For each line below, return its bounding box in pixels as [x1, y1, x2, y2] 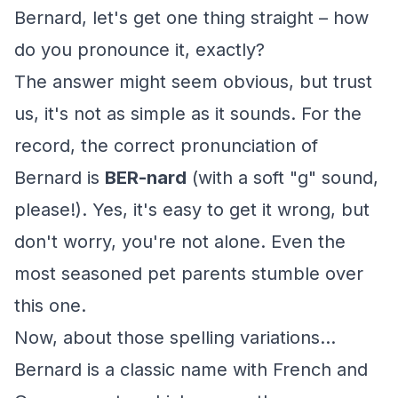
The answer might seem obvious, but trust [14, 71, 372, 92]
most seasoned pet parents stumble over [14, 263, 363, 284]
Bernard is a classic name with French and [14, 359, 368, 380]
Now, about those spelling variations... [14, 327, 336, 348]
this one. [14, 295, 86, 316]
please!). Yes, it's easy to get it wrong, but [14, 199, 370, 220]
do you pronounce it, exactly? [14, 39, 265, 60]
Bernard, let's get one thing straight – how [14, 7, 369, 28]
